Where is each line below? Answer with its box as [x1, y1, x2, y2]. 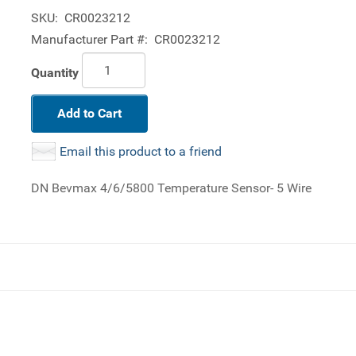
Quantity [31, 64, 79, 80]
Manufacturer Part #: [31, 32, 148, 47]
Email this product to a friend [60, 144, 222, 159]
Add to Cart [57, 106, 122, 121]
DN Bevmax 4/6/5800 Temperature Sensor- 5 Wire [31, 180, 311, 195]
